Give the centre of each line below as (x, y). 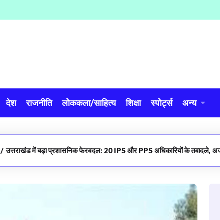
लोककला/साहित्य (89, 103)
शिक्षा (133, 103)
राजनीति (39, 103)
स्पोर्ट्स (162, 103)
